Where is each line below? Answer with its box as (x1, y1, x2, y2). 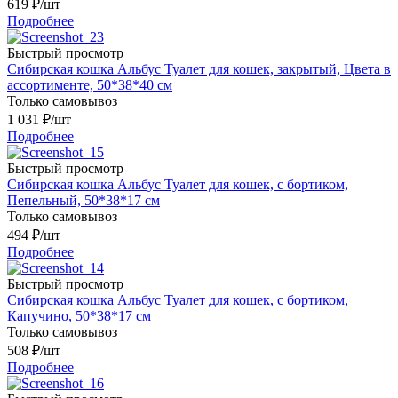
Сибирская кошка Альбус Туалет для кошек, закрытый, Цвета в (7, 61, 391, 77)
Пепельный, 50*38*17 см (7, 193, 160, 209)
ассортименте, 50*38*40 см (7, 77, 172, 93)
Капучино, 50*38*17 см (7, 308, 151, 324)
